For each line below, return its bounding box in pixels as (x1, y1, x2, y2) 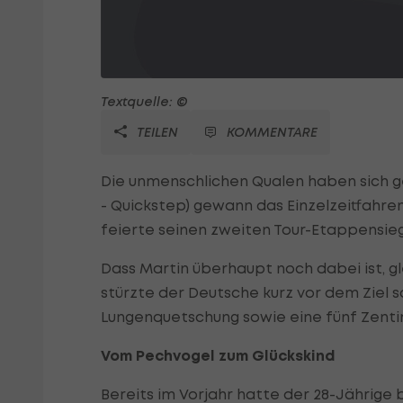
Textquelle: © (101, 94, 188, 110)
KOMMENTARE (227, 124, 318, 140)
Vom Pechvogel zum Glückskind (101, 346, 335, 366)
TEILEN (133, 124, 178, 140)
